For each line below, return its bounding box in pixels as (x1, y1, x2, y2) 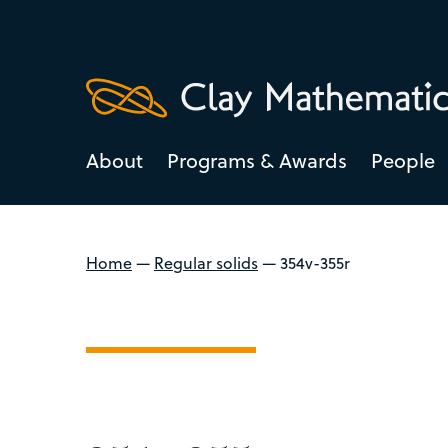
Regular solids (154, 251, 258, 274)
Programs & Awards (167, 145, 347, 175)
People (371, 145, 435, 175)
